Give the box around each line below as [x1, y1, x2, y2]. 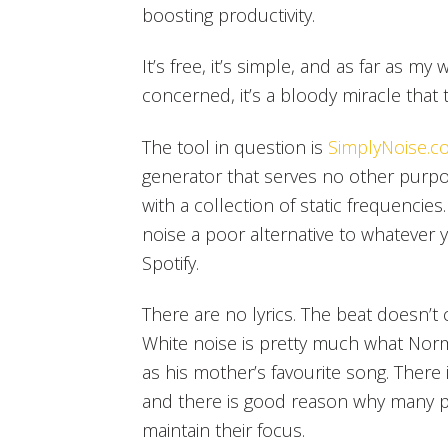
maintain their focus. [142, 418, 305, 443]
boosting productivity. [142, 2, 315, 27]
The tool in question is [142, 134, 328, 159]
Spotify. [142, 250, 199, 275]
